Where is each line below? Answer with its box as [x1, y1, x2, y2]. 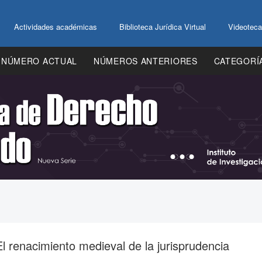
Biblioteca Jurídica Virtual [119, 21, 206, 32]
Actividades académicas [14, 21, 97, 32]
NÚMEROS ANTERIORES [94, 54, 198, 67]
